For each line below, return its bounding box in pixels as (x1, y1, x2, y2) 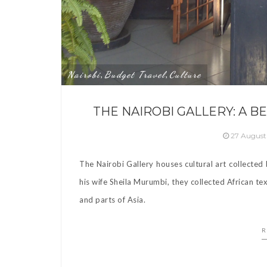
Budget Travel (104, 69, 166, 80)
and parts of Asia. (79, 195, 145, 205)
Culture (169, 69, 201, 80)
